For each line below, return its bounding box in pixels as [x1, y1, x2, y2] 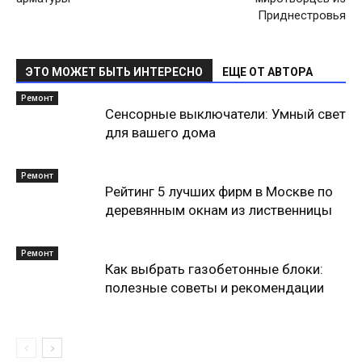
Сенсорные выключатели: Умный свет [105, 106, 346, 122]
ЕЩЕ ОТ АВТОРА [222, 65, 313, 78]
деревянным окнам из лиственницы [105, 202, 332, 218]
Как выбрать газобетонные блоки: [105, 261, 323, 277]
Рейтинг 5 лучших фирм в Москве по [105, 183, 333, 200]
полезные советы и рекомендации [105, 280, 324, 296]
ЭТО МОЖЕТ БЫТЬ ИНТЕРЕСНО [26, 65, 203, 78]
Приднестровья [258, 8, 346, 23]
